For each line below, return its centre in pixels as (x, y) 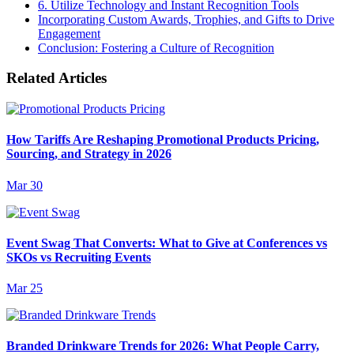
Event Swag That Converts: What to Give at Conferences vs (167, 243)
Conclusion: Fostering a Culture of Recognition (156, 47)
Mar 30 (24, 185)
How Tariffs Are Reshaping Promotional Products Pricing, (163, 140)
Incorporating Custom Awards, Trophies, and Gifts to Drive (186, 19)
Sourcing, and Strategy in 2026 (89, 154)
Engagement (69, 33)
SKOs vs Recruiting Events (79, 257)
